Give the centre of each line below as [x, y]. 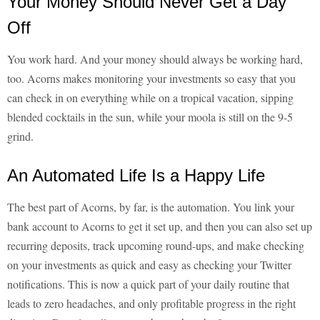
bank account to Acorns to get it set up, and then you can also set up [160, 226]
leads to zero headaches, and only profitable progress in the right [151, 304]
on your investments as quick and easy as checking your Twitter [149, 265]
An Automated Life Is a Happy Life [136, 176]
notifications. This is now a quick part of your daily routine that [148, 284]
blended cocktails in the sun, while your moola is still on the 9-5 [150, 117]
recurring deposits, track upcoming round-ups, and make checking [156, 246]
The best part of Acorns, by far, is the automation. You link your [151, 207]
